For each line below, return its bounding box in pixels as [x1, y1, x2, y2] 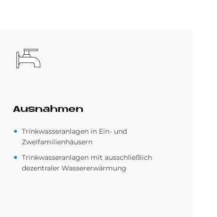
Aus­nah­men [13, 105, 83, 114]
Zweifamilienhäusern [21, 138, 93, 146]
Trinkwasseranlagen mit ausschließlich [21, 153, 152, 162]
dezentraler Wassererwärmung [21, 164, 126, 172]
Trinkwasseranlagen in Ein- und [21, 127, 127, 136]
